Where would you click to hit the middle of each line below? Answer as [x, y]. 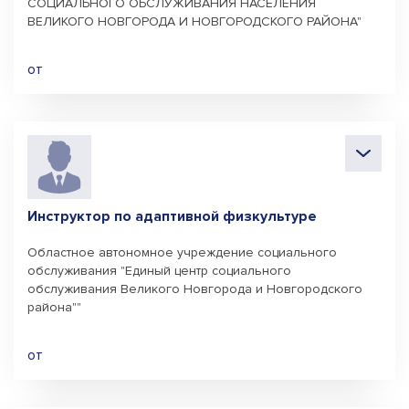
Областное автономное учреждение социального [182, 252]
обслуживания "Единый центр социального [159, 271]
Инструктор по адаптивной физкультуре [172, 216]
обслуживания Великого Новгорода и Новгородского [195, 289]
